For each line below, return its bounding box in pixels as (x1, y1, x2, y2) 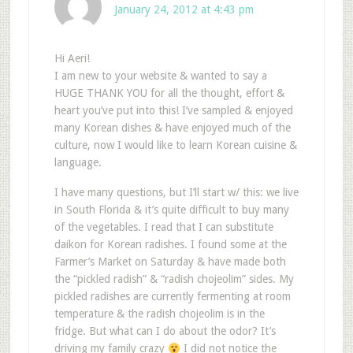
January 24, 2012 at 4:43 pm (113, 3, 254, 17)
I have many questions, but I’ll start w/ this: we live (54, 186, 299, 199)
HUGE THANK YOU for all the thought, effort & (54, 87, 284, 100)
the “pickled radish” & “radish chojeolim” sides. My (54, 273, 294, 286)
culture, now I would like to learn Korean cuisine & (54, 139, 297, 152)
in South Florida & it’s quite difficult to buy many (54, 203, 289, 217)
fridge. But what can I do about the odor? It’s (54, 325, 276, 338)
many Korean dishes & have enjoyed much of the (54, 121, 291, 135)
